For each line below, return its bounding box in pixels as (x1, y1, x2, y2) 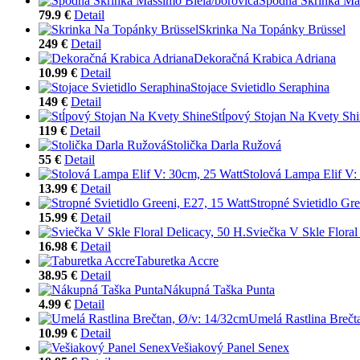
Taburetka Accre (135, 253, 219, 268)
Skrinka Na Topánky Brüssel (198, 22, 346, 36)
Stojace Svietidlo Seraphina (190, 80, 329, 94)
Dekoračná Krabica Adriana (194, 51, 336, 65)
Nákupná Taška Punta (163, 282, 275, 297)
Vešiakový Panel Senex (170, 340, 289, 354)
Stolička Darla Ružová (166, 137, 281, 152)
